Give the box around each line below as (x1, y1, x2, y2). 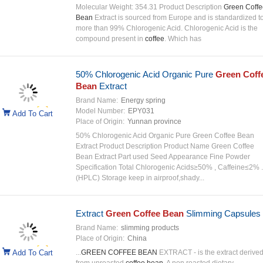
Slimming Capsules (183, 208, 261, 218)
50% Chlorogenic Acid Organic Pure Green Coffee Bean (75, 131, 254, 140)
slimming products (120, 224, 179, 232)
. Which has (164, 35, 201, 43)
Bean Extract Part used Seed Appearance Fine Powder (75, 153, 250, 161)
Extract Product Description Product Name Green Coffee (75, 142, 254, 150)
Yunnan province (127, 117, 181, 126)
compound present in (75, 35, 145, 43)
